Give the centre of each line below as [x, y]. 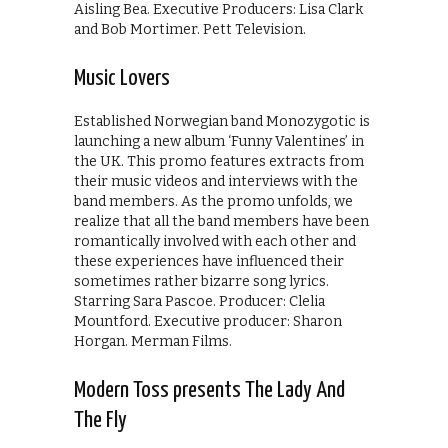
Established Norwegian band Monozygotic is [222, 122]
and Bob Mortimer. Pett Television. [190, 30]
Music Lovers [122, 79]
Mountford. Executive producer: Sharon [208, 322]
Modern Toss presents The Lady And [209, 391]
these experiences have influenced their [209, 262]
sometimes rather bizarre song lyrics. [201, 282]
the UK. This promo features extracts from [219, 162]
